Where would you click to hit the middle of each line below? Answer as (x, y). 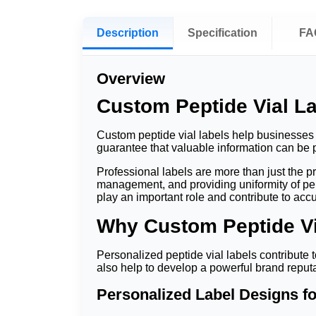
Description (128, 33)
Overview (131, 79)
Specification (223, 33)
